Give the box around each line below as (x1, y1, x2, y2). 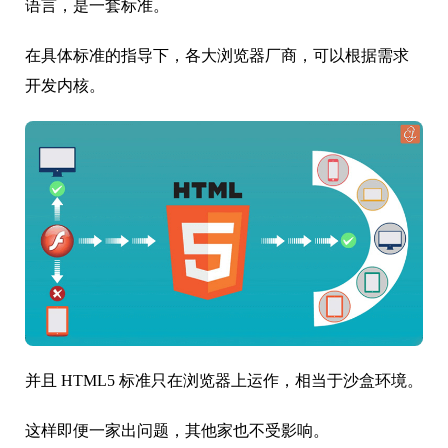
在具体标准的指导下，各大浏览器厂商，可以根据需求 (25, 46, 409, 64)
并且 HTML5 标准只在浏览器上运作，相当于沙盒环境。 (25, 371, 423, 389)
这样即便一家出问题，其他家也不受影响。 (25, 421, 329, 439)
